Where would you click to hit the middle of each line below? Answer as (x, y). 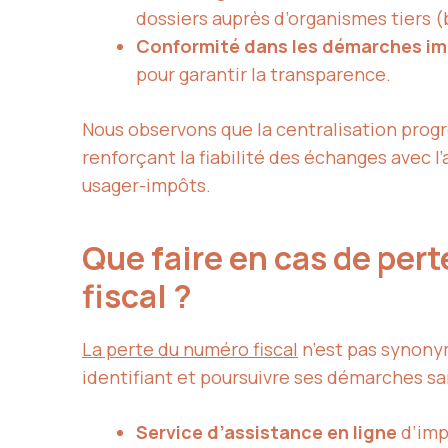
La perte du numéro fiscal (190, 348)
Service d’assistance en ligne (266, 431)
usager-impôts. (146, 184)
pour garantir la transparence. (263, 73)
